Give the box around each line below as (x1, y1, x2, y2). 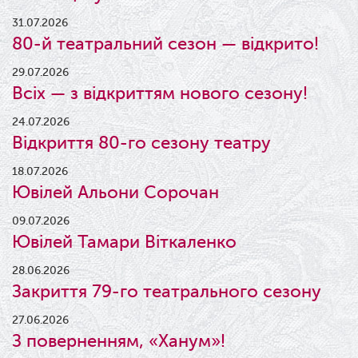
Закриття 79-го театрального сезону (12, 281, 321, 302)
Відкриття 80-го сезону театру (12, 133, 271, 153)
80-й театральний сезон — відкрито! (12, 34, 319, 54)
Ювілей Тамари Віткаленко (12, 232, 237, 253)
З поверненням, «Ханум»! (12, 331, 225, 352)
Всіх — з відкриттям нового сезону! (12, 83, 308, 104)
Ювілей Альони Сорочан (12, 182, 219, 203)
